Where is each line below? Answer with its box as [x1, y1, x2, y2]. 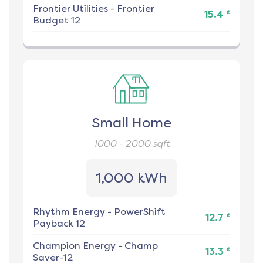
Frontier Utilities [33, 3, 108, 14]
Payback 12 [33, 218, 85, 229]
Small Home [92, 114, 171, 131]
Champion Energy [33, 240, 116, 251]
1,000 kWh [96, 170, 167, 186]
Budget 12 [33, 15, 80, 26]
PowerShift [114, 206, 166, 217]
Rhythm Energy [33, 206, 105, 217]
